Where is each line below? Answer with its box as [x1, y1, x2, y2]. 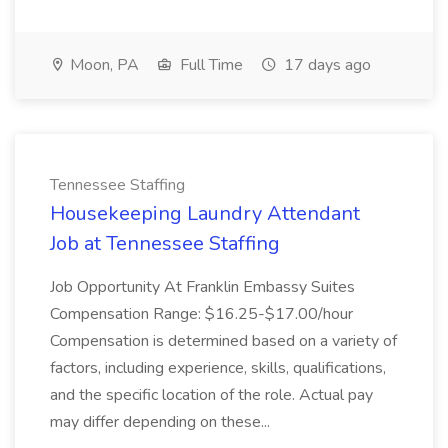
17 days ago [280, 54, 371, 76]
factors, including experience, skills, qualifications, [50, 357, 386, 379]
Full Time [176, 54, 243, 76]
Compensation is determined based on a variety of [50, 330, 397, 352]
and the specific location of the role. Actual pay [50, 384, 373, 406]
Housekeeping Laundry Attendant [50, 200, 360, 227]
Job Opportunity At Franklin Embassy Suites [50, 276, 355, 298]
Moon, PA [66, 54, 139, 76]
